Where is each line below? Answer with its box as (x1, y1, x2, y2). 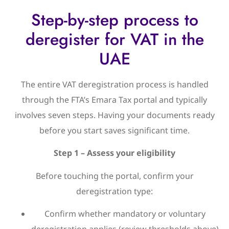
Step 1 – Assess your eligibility (54, 147, 175, 159)
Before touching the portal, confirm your (35, 170, 194, 181)
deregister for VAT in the (25, 27, 204, 51)
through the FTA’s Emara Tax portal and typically (22, 94, 207, 105)
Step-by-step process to (31, 8, 198, 32)
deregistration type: (76, 185, 153, 197)
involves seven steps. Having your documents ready (14, 109, 215, 121)
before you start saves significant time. (39, 124, 190, 136)
